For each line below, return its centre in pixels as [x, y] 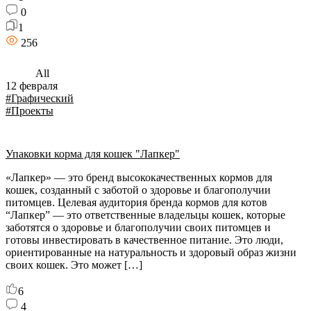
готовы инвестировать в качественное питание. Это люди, [144, 240]
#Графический [40, 98]
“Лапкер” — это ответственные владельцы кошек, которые [145, 215]
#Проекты [30, 111]
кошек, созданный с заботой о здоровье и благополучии [138, 190]
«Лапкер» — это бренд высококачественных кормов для [139, 177]
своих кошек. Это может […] [74, 265]
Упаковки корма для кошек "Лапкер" [93, 154]
